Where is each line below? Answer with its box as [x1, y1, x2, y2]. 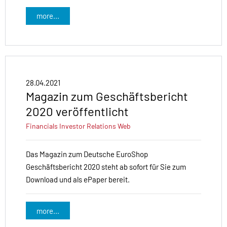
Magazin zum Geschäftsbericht [26, 89, 188, 104]
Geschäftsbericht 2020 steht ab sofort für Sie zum [26, 162, 186, 172]
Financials [26, 122, 58, 131]
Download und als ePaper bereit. [26, 175, 130, 184]
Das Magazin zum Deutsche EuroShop [26, 149, 148, 159]
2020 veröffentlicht [26, 104, 129, 119]
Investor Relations [59, 122, 116, 131]
